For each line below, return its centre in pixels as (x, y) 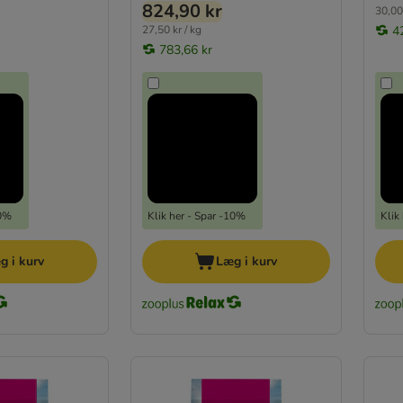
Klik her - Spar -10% (196, 215)
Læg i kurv (247, 261)
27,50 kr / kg (171, 29)
